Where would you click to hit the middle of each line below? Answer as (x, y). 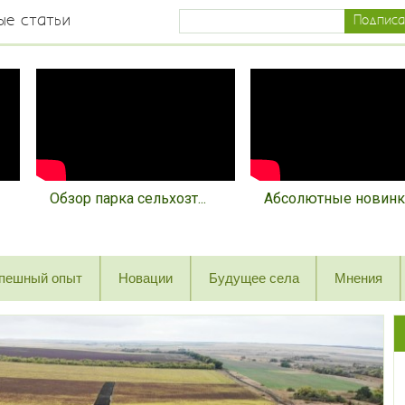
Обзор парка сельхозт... (127, 199)
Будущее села (254, 278)
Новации (145, 278)
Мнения (359, 278)
